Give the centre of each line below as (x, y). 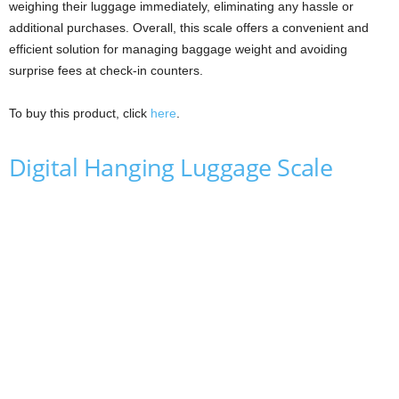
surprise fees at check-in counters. (106, 70)
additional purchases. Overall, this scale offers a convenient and (189, 27)
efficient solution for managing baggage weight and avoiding (178, 49)
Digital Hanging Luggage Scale (171, 167)
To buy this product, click (80, 113)
